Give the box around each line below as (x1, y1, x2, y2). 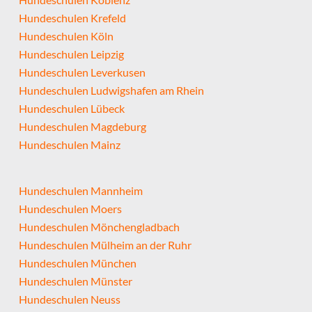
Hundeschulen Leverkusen (18, 65, 146, 79)
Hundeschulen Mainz (18, 137, 120, 151)
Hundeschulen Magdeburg (18, 119, 146, 133)
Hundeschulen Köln (18, 29, 114, 42)
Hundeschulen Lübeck (18, 101, 125, 115)
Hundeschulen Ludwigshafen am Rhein (18, 83, 204, 97)
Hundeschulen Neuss (18, 292, 120, 306)
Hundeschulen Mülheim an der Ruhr (18, 237, 192, 251)
